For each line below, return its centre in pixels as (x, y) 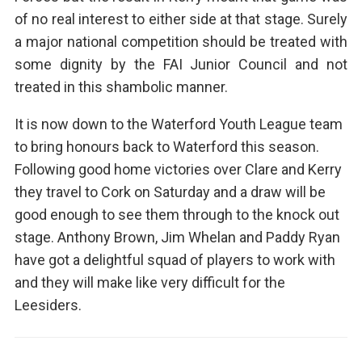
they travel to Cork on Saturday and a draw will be (170, 192)
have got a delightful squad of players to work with (175, 260)
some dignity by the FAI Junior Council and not (181, 65)
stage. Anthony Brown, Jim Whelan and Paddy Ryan (177, 238)
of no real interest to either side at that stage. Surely (181, 19)
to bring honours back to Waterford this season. (166, 147)
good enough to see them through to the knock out (177, 215)
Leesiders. (48, 305)
